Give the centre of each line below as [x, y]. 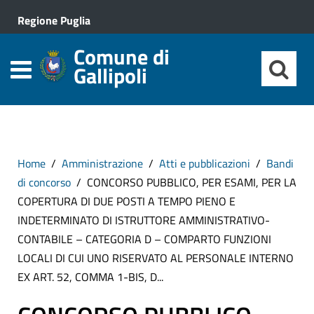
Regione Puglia [54, 20]
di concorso [44, 182]
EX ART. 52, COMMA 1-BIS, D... [90, 277]
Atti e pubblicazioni [205, 163]
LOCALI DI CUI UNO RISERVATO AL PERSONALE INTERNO [156, 258]
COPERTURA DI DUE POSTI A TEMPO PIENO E [127, 201]
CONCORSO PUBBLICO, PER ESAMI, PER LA [192, 182]
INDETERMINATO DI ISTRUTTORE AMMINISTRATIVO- [144, 220]
